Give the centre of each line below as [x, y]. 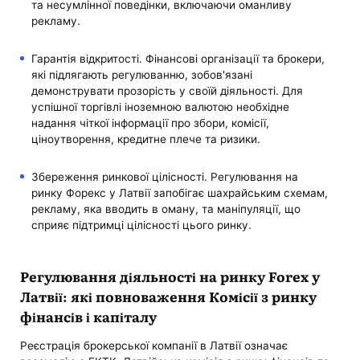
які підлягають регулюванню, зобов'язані [141, 75]
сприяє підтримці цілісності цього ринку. [141, 225]
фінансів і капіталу [89, 316]
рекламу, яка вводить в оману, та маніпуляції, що [166, 209]
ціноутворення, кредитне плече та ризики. [145, 139]
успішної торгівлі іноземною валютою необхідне [160, 107]
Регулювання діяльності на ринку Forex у [170, 276]
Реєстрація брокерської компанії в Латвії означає [154, 345]
